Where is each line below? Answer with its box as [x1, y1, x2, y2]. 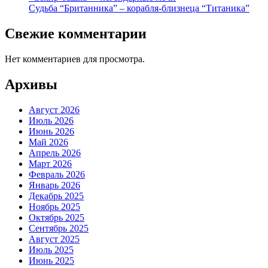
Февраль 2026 [29, 169, 85, 180]
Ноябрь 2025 [29, 202, 80, 212]
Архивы [5, 77, 57, 93]
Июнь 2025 [29, 255, 74, 266]
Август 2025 [29, 234, 80, 245]
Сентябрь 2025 [29, 223, 89, 234]
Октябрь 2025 [29, 212, 84, 223]
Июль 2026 [29, 115, 74, 126]
